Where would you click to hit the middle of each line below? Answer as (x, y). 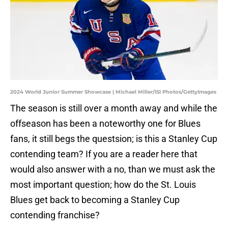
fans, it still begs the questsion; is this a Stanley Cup (114, 139)
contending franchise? (55, 215)
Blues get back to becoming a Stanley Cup (95, 200)
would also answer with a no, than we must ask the (113, 169)
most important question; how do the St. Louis (103, 185)
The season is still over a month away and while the (114, 108)
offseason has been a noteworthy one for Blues (105, 124)
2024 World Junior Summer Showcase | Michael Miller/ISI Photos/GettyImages (113, 92)
